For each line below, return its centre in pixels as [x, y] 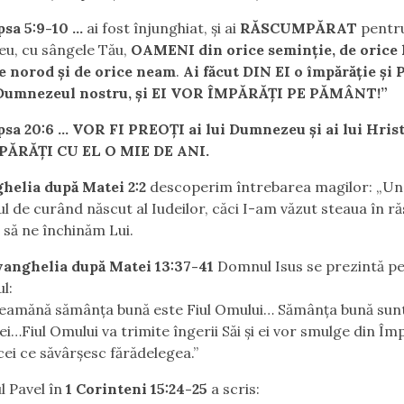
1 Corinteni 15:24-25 [137, 389]
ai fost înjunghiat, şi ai [162, 28]
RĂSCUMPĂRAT [301, 28]
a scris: [234, 389]
